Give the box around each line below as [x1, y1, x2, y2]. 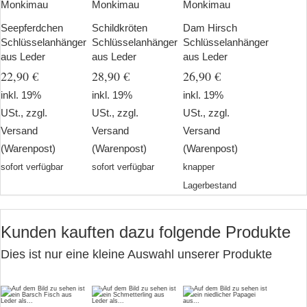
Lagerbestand [183, 180, 236, 191]
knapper [183, 162, 214, 173]
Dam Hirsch [183, 22, 237, 34]
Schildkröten [92, 22, 147, 34]
